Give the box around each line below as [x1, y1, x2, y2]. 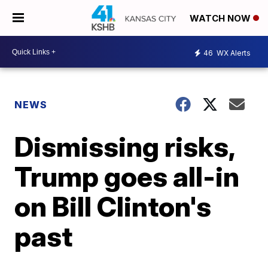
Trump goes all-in [14, 160, 240, 193]
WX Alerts [215, 48, 251, 57]
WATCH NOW [190, 13, 253, 25]
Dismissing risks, [14, 130, 235, 163]
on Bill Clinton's [14, 190, 212, 223]
